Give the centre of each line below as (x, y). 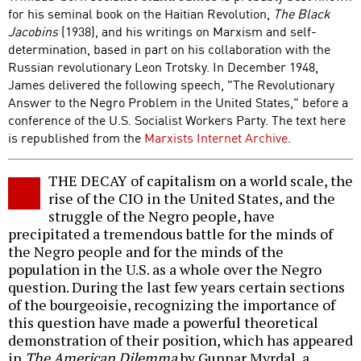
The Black (302, 13)
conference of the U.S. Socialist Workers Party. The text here (177, 120)
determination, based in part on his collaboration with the (169, 49)
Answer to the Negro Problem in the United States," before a (178, 102)
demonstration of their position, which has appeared (180, 340)
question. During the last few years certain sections (176, 287)
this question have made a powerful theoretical (163, 323)
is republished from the (76, 137)
